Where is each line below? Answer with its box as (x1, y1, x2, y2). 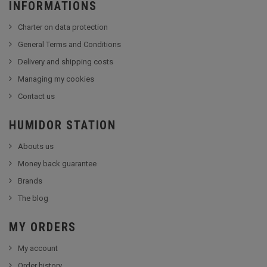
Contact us (18, 92, 55, 101)
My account (18, 244, 58, 253)
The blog (18, 194, 48, 203)
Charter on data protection (18, 23, 108, 32)
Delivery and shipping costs (18, 57, 113, 66)
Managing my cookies (18, 74, 94, 83)
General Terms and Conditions (18, 40, 121, 49)
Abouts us (18, 142, 54, 151)
